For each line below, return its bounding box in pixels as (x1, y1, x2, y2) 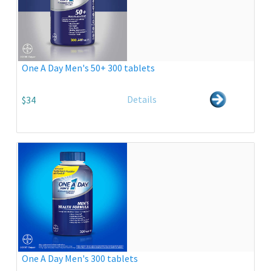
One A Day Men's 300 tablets (21, 252, 138, 264)
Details (127, 93, 157, 105)
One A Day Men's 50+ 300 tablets (21, 62, 155, 74)
